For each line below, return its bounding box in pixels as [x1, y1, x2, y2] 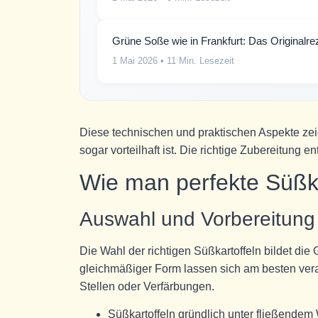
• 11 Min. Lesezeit [158, 55, 234, 66]
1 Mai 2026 [112, 55, 158, 66]
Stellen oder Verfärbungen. [79, 280, 214, 293]
